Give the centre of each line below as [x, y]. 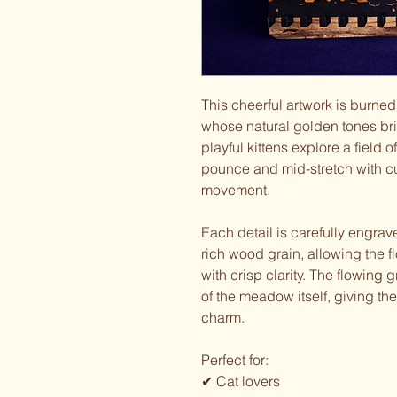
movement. [236, 190]
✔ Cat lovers [241, 381]
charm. [223, 317]
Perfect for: [235, 360]
